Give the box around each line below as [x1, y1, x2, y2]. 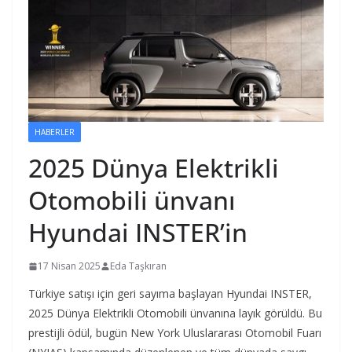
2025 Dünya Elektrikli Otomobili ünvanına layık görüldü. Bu [28, 306, 322, 321]
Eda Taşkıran [110, 259, 167, 273]
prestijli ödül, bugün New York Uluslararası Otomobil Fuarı [28, 325, 321, 341]
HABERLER [35, 126, 75, 138]
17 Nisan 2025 [38, 259, 101, 273]
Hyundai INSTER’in [28, 215, 247, 250]
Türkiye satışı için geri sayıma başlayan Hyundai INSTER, [28, 286, 312, 302]
